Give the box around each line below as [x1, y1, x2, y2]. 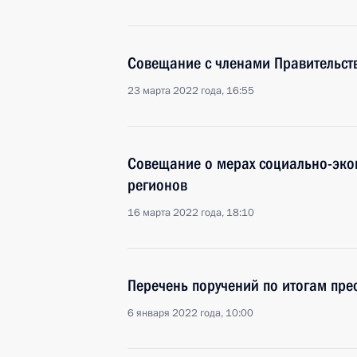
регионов [127, 175, 187, 194]
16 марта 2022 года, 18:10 [127, 206, 254, 220]
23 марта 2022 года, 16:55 [127, 84, 254, 98]
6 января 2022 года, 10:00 [127, 306, 253, 320]
